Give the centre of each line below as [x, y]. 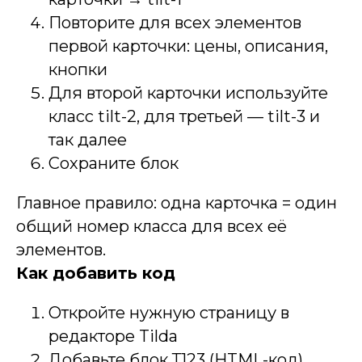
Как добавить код [96, 273]
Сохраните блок [114, 163]
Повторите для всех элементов [175, 23]
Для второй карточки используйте [188, 93]
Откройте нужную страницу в [169, 313]
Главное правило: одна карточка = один [177, 203]
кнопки [78, 69]
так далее [88, 140]
